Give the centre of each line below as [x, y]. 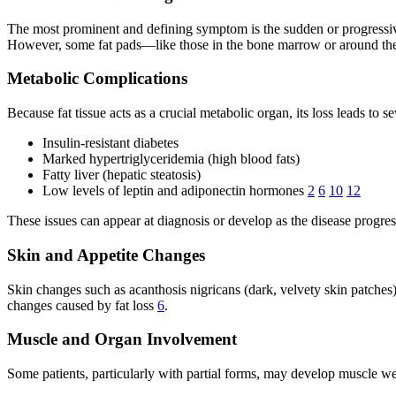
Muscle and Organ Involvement [122, 339]
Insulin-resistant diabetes [110, 143]
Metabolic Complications [97, 79]
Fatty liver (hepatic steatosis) [122, 175]
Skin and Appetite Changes [106, 255]
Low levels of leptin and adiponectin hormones [175, 191]
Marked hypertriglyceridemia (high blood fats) [171, 159]
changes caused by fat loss [82, 305]
